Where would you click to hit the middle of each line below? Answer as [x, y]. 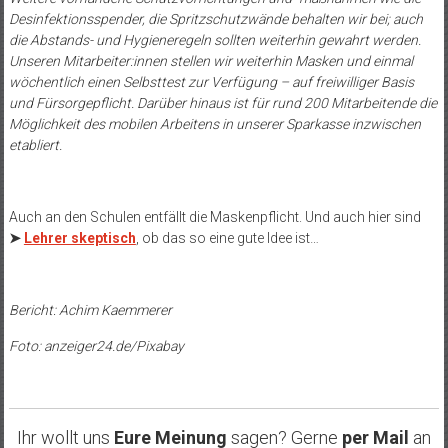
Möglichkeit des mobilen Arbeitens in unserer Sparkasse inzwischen [214, 124]
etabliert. [35, 145]
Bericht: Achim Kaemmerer [90, 310]
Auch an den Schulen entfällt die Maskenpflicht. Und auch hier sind [214, 217]
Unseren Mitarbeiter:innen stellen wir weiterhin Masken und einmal [210, 61]
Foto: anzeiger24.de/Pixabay [96, 346]
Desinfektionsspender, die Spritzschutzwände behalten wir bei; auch [215, 19]
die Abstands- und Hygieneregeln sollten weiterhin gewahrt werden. [214, 40]
